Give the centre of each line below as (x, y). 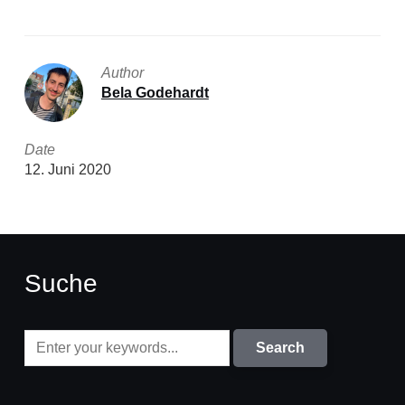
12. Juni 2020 (67, 169)
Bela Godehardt (155, 92)
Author (122, 72)
